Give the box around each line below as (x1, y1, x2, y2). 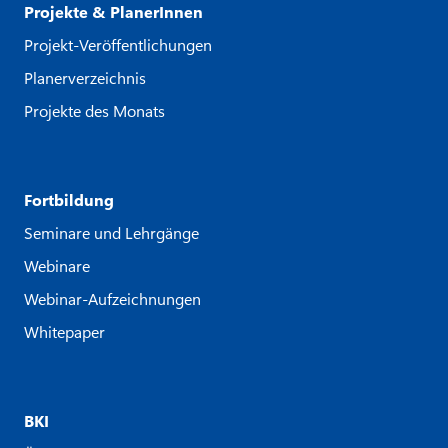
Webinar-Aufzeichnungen (24, 287, 201, 309)
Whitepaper (24, 320, 105, 342)
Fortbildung (24, 188, 114, 210)
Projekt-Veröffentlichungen (24, 33, 212, 55)
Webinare (24, 254, 90, 276)
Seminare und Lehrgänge (24, 221, 199, 243)
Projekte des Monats (24, 99, 165, 121)
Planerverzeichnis (24, 66, 146, 88)
